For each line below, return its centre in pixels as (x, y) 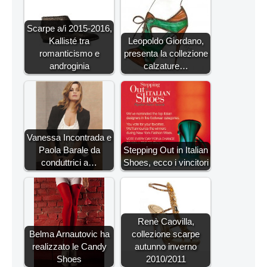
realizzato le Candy (69, 246)
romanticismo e (69, 53)
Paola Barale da (69, 150)
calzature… (166, 66)
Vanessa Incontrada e (69, 137)
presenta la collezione (166, 53)
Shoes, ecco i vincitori (166, 162)
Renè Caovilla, (166, 221)
